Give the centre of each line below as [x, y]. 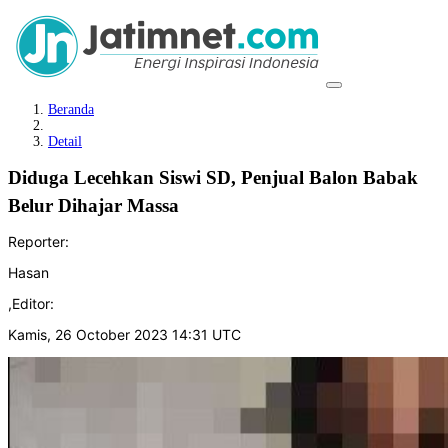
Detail [65, 141]
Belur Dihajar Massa [98, 205]
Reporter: [38, 241]
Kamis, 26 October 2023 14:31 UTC [124, 334]
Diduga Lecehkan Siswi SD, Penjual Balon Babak [213, 177]
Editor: [33, 303]
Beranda [71, 109]
